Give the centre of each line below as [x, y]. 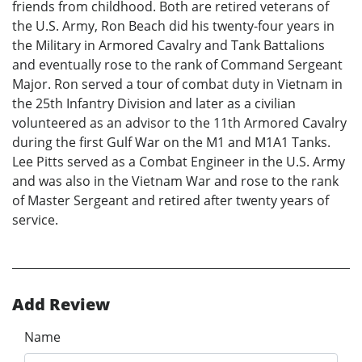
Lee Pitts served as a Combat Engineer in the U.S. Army [179, 162]
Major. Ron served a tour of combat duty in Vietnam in [177, 84]
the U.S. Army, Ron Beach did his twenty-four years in [173, 26]
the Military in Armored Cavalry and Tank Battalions [168, 46]
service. [35, 220]
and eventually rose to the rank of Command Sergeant [177, 65]
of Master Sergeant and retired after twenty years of [170, 201]
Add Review [61, 305]
